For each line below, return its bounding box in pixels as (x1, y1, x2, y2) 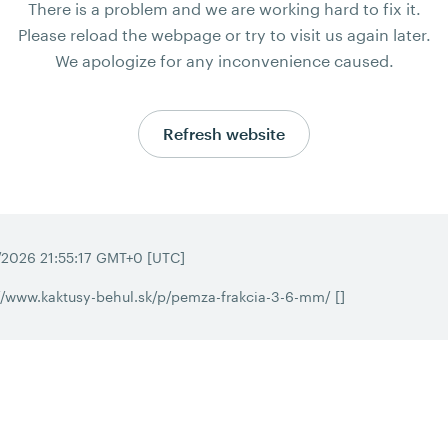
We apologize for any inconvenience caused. (54, 51, 394, 70)
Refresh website (163, 124, 285, 143)
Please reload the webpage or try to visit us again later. (17, 25, 431, 44)
